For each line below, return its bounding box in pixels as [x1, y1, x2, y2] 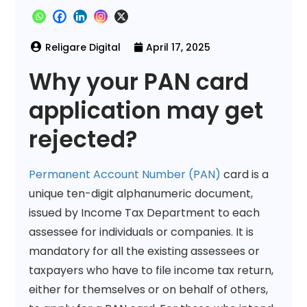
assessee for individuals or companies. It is [29, 223, 254, 240]
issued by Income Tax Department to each [29, 204, 260, 221]
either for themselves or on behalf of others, [29, 281, 269, 297]
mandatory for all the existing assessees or [29, 243, 260, 259]
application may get [29, 94, 264, 127]
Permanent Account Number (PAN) [29, 166, 221, 182]
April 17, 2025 [146, 40, 211, 54]
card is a [221, 166, 269, 182]
